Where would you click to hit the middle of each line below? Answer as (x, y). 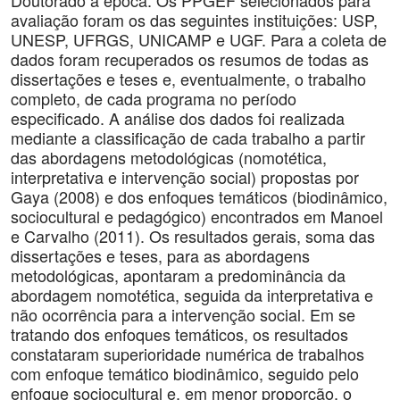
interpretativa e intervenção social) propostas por (185, 177)
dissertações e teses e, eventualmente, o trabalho (188, 79)
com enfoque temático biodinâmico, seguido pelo (185, 373)
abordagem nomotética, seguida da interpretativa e (192, 295)
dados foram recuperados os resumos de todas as (190, 59)
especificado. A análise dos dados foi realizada (178, 118)
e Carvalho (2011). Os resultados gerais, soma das (193, 236)
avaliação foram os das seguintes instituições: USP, (194, 20)
